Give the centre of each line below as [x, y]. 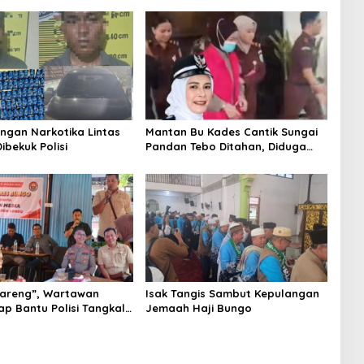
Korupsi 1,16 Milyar [194, 160]
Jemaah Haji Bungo [198, 308]
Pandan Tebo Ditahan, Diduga [225, 146]
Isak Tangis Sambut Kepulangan [232, 294]
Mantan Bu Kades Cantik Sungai [231, 131]
